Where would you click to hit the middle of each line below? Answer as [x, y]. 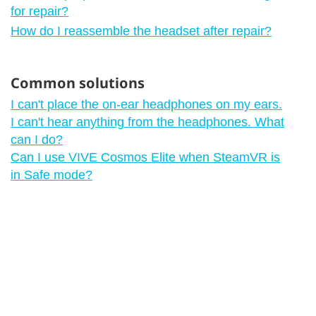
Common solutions [78, 83]
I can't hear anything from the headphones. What [147, 122]
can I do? [37, 139]
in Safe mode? [51, 175]
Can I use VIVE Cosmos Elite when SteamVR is [145, 157]
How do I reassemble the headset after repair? [141, 31]
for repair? [39, 11]
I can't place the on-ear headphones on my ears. [146, 104]
